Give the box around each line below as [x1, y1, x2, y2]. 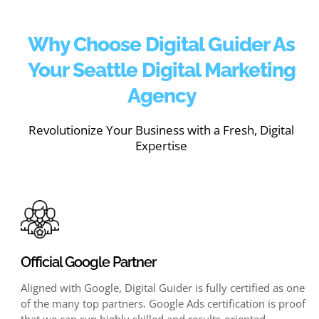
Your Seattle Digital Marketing [27, 57, 296, 82]
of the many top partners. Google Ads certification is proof [20, 296, 305, 310]
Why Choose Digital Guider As [28, 31, 295, 56]
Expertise [135, 137, 187, 154]
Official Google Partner [20, 253, 156, 271]
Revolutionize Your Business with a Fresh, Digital [28, 121, 294, 138]
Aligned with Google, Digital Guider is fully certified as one [20, 280, 305, 295]
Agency [127, 83, 196, 108]
